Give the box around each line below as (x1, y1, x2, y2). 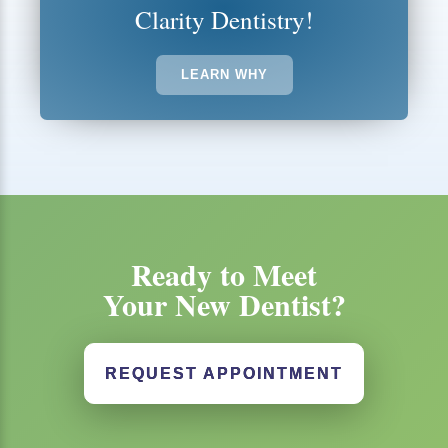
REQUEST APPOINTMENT (105, 365, 343, 382)
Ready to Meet (131, 252, 317, 296)
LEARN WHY (180, 67, 268, 82)
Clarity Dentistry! (135, 3, 313, 36)
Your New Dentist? (102, 282, 346, 326)
